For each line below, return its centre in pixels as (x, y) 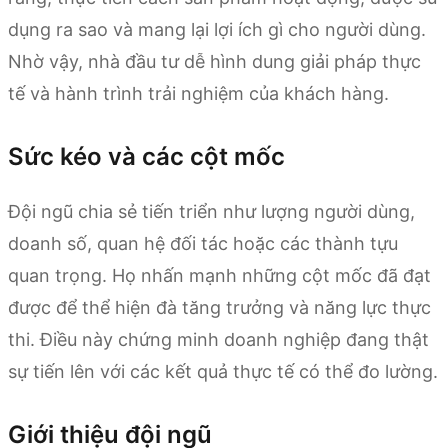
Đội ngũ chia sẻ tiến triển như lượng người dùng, (211, 211)
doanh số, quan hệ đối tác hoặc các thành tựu (203, 243)
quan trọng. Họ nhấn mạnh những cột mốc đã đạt (219, 275)
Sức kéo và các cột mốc (146, 156)
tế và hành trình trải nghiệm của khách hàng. (198, 93)
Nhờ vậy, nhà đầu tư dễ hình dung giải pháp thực (214, 61)
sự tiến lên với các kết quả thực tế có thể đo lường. (223, 371)
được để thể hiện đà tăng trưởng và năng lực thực (219, 307)
